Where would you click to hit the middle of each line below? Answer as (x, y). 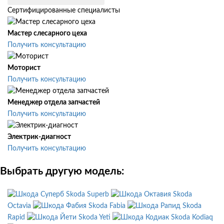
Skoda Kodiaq (192, 217)
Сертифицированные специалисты (64, 11)
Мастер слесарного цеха (47, 34)
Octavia (19, 206)
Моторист (24, 68)
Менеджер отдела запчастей (54, 103)
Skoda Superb (87, 194)
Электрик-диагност (39, 137)
